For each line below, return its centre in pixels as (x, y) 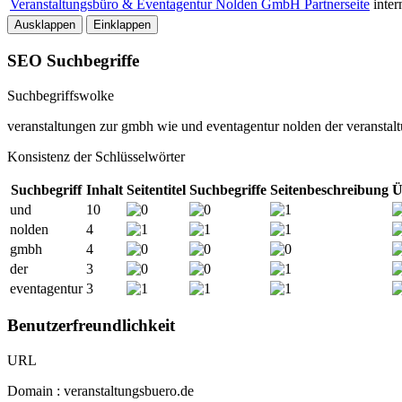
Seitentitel (156, 189)
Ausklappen (45, 25)
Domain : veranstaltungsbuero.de (100, 391)
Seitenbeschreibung (329, 189)
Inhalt (105, 189)
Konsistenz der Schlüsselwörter (96, 156)
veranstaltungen (52, 126)
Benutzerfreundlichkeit (91, 326)
